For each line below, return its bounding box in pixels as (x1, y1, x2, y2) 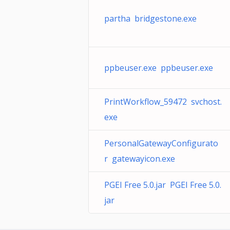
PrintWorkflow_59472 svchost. (104, 96, 222, 107)
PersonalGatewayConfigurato (104, 138, 218, 149)
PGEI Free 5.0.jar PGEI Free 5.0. (104, 179, 221, 190)
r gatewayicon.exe (104, 153, 175, 164)
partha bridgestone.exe (104, 13, 197, 24)
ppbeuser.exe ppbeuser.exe (104, 62, 213, 73)
